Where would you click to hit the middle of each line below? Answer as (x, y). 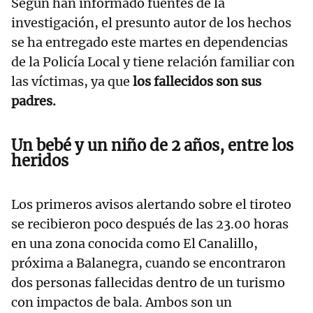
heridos (40, 161)
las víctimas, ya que (72, 82)
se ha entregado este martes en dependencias (150, 43)
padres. (34, 101)
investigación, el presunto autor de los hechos (151, 23)
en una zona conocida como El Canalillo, (134, 244)
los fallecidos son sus (197, 82)
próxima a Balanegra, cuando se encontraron (148, 263)
